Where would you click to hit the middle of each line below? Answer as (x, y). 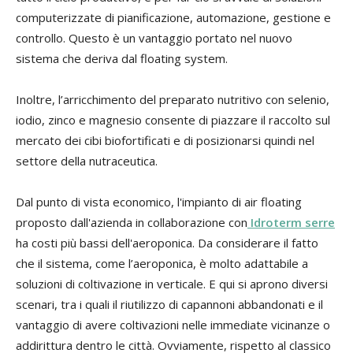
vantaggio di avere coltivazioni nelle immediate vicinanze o (173, 324)
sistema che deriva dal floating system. (122, 58)
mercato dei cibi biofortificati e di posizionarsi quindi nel (165, 140)
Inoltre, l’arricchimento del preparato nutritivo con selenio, (173, 99)
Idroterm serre (293, 222)
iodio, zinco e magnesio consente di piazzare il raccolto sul (173, 119)
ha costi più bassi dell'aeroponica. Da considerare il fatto (167, 242)
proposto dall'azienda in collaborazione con (132, 222)
